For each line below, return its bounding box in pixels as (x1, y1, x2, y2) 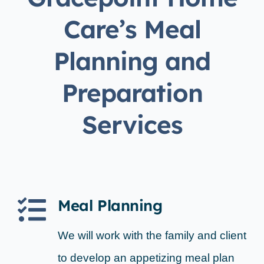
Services (81, 109, 183, 141)
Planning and (54, 45, 210, 77)
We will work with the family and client (57, 229, 246, 242)
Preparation (61, 77, 203, 109)
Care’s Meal (63, 14, 201, 45)
